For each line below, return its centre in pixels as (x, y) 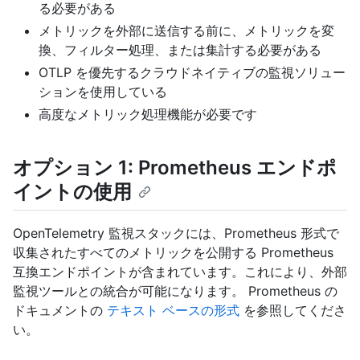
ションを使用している (103, 91)
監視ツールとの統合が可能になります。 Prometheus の (175, 290)
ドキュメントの (60, 310)
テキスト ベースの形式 (173, 310)
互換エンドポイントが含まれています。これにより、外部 (180, 271)
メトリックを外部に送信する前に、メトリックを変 (186, 30)
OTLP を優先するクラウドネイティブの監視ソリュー (192, 72)
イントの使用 (72, 191)
